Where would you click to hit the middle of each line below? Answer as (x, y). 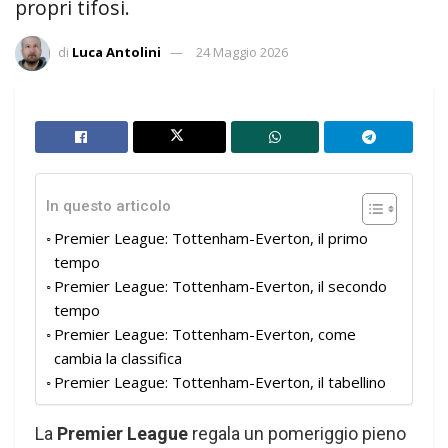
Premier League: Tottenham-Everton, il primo (211, 237)
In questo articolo (108, 206)
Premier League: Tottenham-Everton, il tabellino (220, 381)
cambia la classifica (118, 357)
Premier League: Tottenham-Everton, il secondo (220, 285)
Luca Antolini (116, 51)
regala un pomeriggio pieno (297, 433)
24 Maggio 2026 (242, 51)
